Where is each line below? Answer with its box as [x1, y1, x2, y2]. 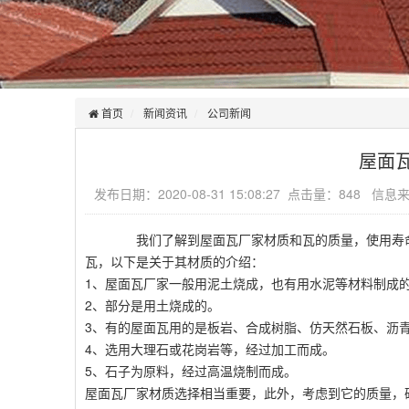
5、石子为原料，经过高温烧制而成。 [85, 362, 297, 380]
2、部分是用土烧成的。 [85, 296, 220, 314]
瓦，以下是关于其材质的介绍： [85, 252, 264, 270]
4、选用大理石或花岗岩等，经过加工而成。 [85, 340, 335, 358]
